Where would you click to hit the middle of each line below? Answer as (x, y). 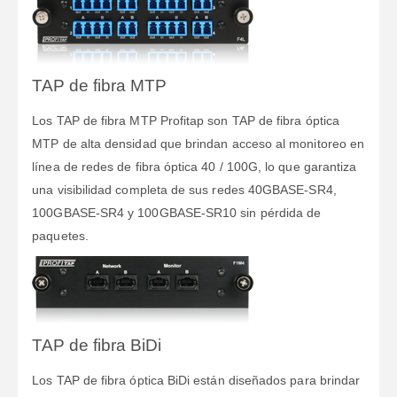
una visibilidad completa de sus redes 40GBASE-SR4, (184, 189)
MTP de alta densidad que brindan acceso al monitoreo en (198, 143)
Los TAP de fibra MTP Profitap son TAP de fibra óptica (186, 120)
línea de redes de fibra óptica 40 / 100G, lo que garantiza (195, 166)
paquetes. (60, 235)
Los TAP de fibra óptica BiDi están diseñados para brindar (196, 380)
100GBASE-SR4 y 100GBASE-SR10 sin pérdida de (177, 212)
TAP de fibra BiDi (97, 345)
